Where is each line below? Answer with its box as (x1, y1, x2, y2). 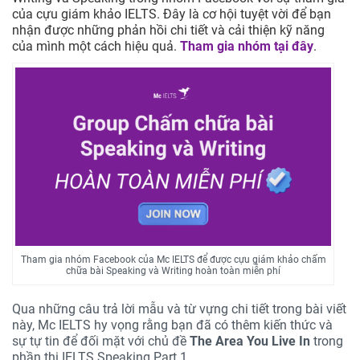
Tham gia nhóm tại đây (180, 39, 313, 55)
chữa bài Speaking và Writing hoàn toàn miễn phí (66, 264, 281, 276)
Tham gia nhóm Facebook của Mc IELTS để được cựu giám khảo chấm (20, 253, 326, 265)
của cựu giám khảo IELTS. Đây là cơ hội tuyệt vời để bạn (12, 6, 331, 22)
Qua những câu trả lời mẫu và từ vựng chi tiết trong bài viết (12, 301, 346, 317)
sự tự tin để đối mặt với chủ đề (12, 333, 186, 349)
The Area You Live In (186, 333, 310, 349)
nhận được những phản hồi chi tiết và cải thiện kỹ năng (12, 22, 325, 39)
